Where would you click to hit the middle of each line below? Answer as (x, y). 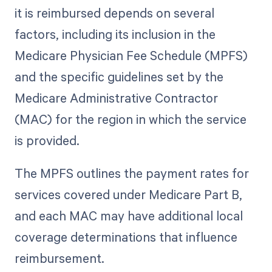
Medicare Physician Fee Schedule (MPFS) (131, 56)
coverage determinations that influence (126, 237)
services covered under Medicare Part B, (128, 195)
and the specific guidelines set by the (119, 77)
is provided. (47, 141)
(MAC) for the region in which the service (130, 119)
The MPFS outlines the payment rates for (131, 173)
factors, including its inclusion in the (115, 34)
